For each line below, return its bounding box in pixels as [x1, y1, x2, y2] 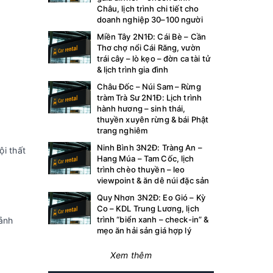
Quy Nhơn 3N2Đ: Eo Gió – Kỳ [96, 193, 205, 202]
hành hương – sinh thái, [96, 104, 186, 113]
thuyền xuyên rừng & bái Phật [96, 115, 209, 124]
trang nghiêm [96, 126, 148, 135]
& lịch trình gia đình [96, 65, 169, 74]
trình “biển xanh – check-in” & [96, 214, 209, 224]
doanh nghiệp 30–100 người [96, 15, 203, 24]
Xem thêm [110, 250, 152, 260]
